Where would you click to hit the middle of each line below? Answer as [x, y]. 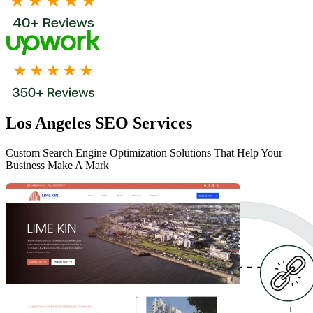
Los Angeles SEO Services [99, 123]
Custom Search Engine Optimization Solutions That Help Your [144, 153]
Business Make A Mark [57, 166]
